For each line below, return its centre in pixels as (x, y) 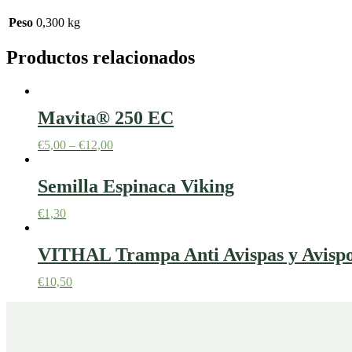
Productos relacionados (101, 58)
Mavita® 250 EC (106, 118)
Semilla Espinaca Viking (136, 187)
